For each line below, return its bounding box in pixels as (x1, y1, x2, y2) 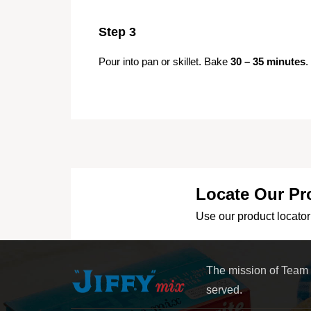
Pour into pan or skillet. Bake (99, 55, 230, 67)
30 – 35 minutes (230, 55, 305, 67)
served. (206, 283, 242, 296)
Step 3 (99, 24, 136, 39)
